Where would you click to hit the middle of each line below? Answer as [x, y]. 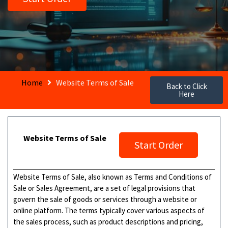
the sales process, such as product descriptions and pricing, [108, 221]
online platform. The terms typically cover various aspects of [109, 210]
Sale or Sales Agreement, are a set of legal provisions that [104, 188]
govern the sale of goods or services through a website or [105, 199]
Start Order [159, 145]
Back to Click [187, 86]
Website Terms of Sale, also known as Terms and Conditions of [112, 177]
